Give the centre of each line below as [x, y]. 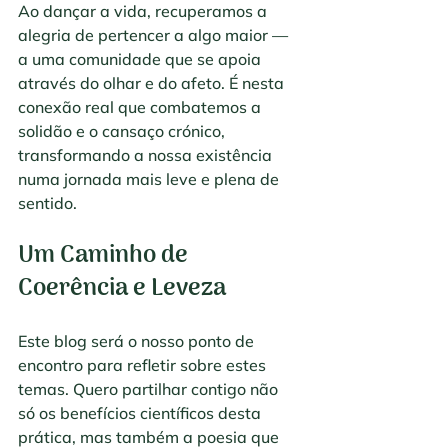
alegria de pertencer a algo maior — [155, 35]
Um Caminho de [105, 256]
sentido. [47, 203]
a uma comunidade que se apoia [141, 59]
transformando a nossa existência [147, 155]
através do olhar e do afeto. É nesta [153, 83]
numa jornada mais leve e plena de [150, 179]
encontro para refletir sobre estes [144, 365]
